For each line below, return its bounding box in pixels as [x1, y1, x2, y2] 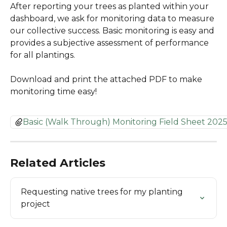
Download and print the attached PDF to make [10, 74, 204, 85]
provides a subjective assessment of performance [10, 38, 211, 48]
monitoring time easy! [10, 87, 99, 97]
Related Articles [10, 156, 105, 170]
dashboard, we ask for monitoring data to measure [10, 14, 216, 23]
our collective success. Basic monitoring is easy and [10, 26, 216, 35]
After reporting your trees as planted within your [10, 2, 211, 11]
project [21, 199, 50, 209]
